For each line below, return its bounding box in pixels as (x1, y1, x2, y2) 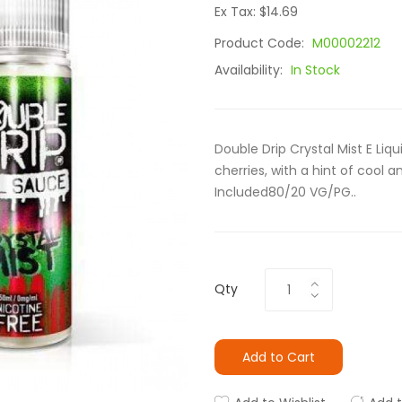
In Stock (291, 61, 340, 79)
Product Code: (214, 34, 308, 52)
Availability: (214, 61, 286, 79)
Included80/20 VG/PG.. (214, 183, 356, 201)
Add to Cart (242, 348, 315, 366)
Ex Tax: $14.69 (214, 3, 298, 21)
